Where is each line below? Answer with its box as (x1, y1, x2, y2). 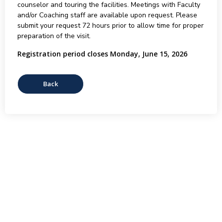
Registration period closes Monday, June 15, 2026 (17, 49, 187, 58)
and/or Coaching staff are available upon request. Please (17, 10, 197, 20)
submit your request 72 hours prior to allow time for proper (17, 21, 204, 30)
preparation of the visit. (17, 31, 91, 41)
